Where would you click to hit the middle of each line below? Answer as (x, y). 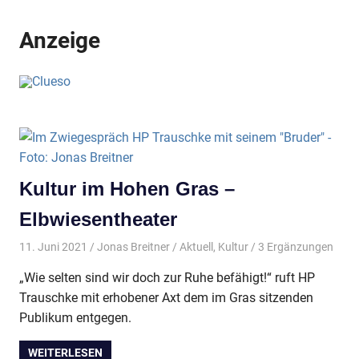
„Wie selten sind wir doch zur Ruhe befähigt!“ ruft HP (167, 277)
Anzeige (60, 41)
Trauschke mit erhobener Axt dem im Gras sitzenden (166, 297)
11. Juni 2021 (53, 246)
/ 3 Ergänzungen (290, 246)
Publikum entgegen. (75, 317)
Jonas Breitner (133, 246)
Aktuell (196, 246)
